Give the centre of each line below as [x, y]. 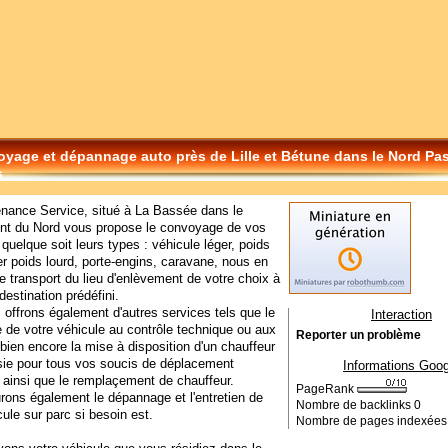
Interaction [401, 314]
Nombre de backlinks [355, 405]
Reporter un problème [358, 335]
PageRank [326, 389]
